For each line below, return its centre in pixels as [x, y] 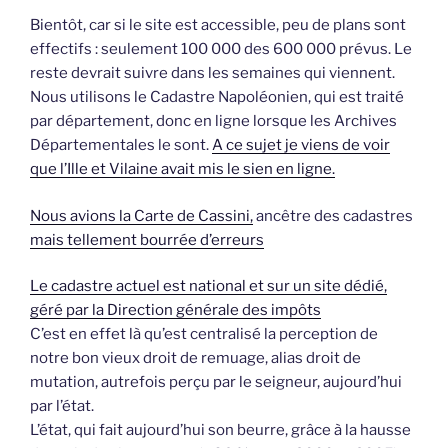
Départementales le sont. [121, 145]
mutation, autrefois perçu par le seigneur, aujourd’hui [216, 382]
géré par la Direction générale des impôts [175, 310]
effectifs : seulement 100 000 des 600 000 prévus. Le [221, 49]
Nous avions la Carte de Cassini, [141, 215]
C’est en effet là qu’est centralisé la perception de [204, 334]
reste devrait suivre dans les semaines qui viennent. [212, 73]
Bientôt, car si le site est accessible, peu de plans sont [218, 25]
